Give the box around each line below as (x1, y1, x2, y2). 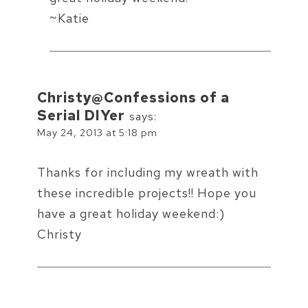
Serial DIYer (37, 106, 125, 125)
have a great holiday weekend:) (37, 206, 225, 222)
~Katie (49, 10, 89, 27)
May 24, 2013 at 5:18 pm (37, 126, 157, 140)
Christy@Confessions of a (37, 88, 230, 107)
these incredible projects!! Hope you (37, 185, 256, 201)
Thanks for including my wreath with (37, 164, 258, 181)
